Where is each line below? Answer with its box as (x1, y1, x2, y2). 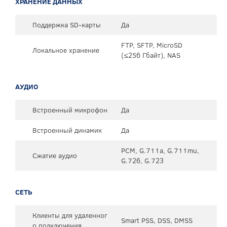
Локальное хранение (32, 45, 99, 55)
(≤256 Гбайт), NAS (121, 50, 180, 60)
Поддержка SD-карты (32, 19, 101, 30)
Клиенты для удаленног (32, 210, 107, 220)
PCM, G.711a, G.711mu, (121, 145, 199, 156)
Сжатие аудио (32, 150, 77, 161)
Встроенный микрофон (32, 104, 107, 115)
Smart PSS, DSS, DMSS (121, 215, 193, 225)
